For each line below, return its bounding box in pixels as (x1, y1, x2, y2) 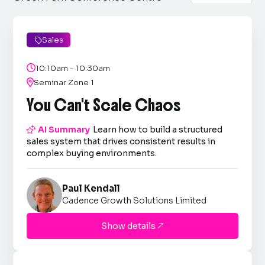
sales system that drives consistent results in (27, 136, 216, 147)
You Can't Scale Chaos (27, 95, 181, 115)
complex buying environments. (27, 148, 157, 159)
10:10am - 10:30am (35, 63, 111, 73)
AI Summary (36, 124, 91, 135)
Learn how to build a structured (93, 124, 223, 135)
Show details (101, 221, 157, 231)
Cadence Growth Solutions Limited (62, 195, 207, 206)
